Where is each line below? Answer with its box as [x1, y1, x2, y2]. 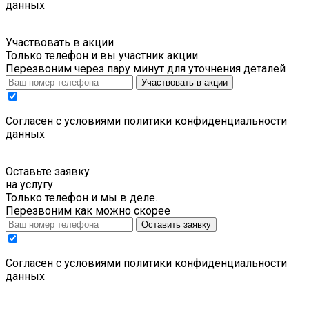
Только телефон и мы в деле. [6, 191, 157, 205]
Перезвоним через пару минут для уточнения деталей [6, 62, 286, 76]
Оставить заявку [141, 219, 211, 230]
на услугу [6, 178, 53, 192]
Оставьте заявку [6, 165, 90, 179]
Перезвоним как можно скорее [6, 204, 170, 218]
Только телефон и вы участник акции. [6, 49, 200, 63]
